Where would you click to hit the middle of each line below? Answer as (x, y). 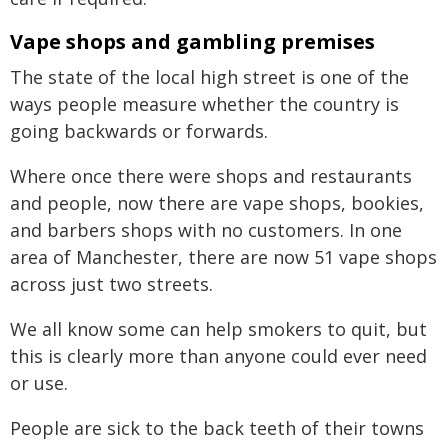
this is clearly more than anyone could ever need (218, 356)
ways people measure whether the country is (204, 104)
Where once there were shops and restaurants (211, 176)
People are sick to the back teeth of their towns (217, 428)
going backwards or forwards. (139, 131)
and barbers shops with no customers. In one (206, 230)
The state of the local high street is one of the (209, 77)
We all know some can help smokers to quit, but (218, 329)
